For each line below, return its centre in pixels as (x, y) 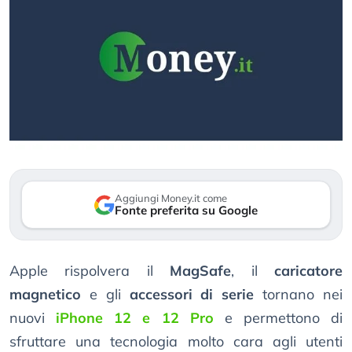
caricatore (309, 271)
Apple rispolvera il (90, 271)
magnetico (45, 295)
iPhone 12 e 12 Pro (135, 318)
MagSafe (201, 271)
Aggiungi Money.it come (171, 198)
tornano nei (299, 295)
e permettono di (278, 318)
